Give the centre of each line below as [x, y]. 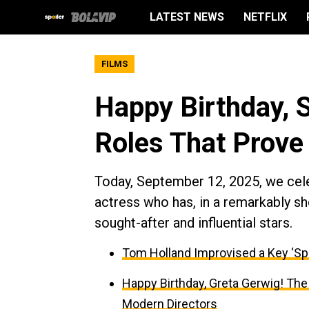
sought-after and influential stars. [193, 223]
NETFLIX [265, 17]
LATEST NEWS [187, 17]
